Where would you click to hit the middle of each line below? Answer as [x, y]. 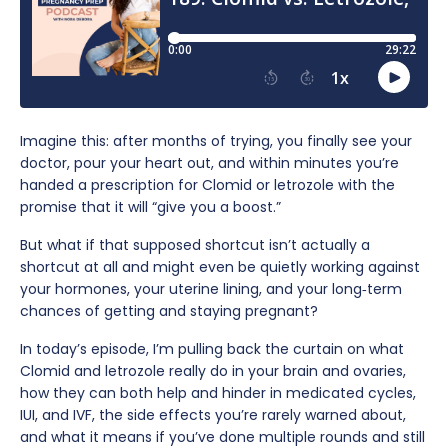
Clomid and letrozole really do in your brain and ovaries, [213, 370]
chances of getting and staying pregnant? [169, 310]
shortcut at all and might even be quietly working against [220, 266]
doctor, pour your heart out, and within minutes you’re [209, 162]
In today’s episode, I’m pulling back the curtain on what [212, 348]
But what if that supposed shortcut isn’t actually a [195, 244]
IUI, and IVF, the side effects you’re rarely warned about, [213, 414]
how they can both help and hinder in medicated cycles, [218, 392]
